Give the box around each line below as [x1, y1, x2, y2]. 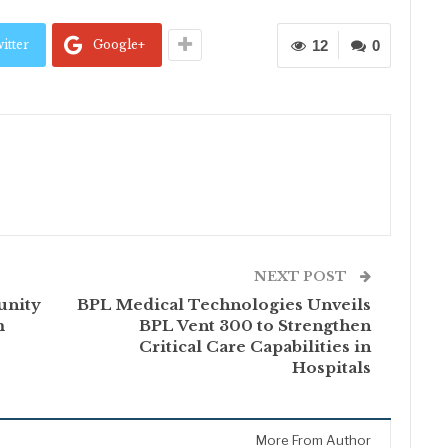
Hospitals [292, 357, 372, 377]
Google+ [93, 36, 145, 52]
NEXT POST [254, 267, 351, 285]
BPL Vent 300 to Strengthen [139, 315, 372, 335]
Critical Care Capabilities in [139, 336, 372, 356]
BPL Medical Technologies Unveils [77, 294, 372, 314]
